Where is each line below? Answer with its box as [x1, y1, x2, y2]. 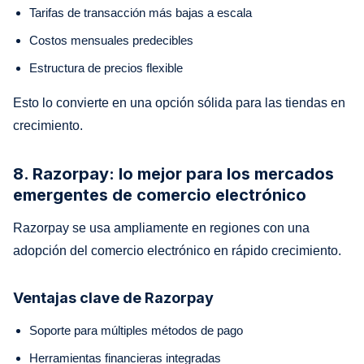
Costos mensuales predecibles [29, 32, 193, 47]
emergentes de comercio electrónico [13, 184, 306, 205]
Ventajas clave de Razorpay [13, 288, 214, 306]
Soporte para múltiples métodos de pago [29, 323, 243, 337]
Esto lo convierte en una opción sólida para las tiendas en [13, 95, 345, 110]
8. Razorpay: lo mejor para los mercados [13, 163, 334, 184]
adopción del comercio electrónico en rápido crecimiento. [13, 243, 341, 258]
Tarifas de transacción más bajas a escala [29, 5, 252, 19]
